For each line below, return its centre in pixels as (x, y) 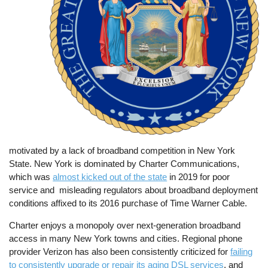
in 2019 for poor (199, 176)
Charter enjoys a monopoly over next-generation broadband (125, 225)
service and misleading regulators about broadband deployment (134, 190)
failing (242, 251)
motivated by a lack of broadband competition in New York (122, 150)
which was (31, 176)
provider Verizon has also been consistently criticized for (120, 251)
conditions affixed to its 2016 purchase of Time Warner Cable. (128, 203)
